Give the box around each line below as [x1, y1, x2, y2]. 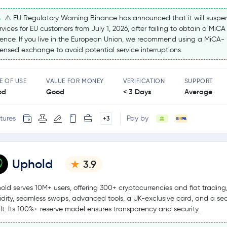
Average [184, 87, 212, 96]
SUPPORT [184, 77, 213, 85]
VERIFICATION [123, 77, 165, 85]
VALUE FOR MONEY [46, 77, 104, 85]
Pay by [127, 114, 148, 123]
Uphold [12, 156, 53, 172]
